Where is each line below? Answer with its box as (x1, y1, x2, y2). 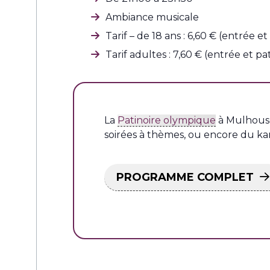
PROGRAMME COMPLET (116, 170, 254, 184)
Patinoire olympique (118, 114, 216, 126)
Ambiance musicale (105, 11, 199, 23)
